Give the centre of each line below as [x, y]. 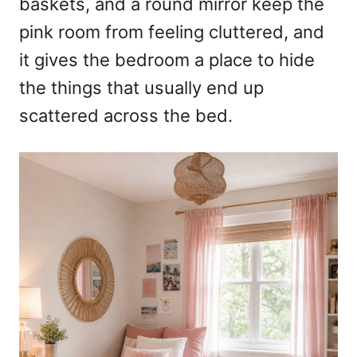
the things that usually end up [141, 88]
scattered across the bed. [126, 116]
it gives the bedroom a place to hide [167, 60]
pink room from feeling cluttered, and [172, 32]
